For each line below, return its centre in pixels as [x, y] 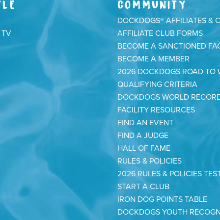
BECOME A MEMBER [153, 59]
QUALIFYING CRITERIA [157, 84]
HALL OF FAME [144, 148]
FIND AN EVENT [145, 123]
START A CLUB [143, 187]
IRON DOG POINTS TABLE [162, 199]
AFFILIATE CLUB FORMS [160, 33]
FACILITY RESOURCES [156, 110]
